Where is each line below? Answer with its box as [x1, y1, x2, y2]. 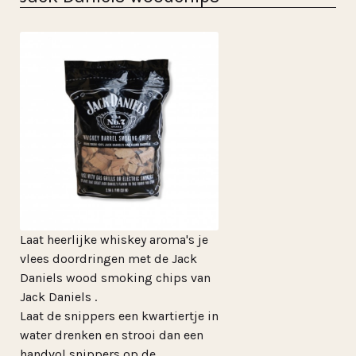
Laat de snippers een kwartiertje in [20, 308, 219, 323]
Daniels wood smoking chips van [20, 270, 211, 285]
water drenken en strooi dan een [20, 327, 203, 342]
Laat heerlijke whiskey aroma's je [20, 232, 208, 247]
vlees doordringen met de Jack [20, 251, 197, 266]
